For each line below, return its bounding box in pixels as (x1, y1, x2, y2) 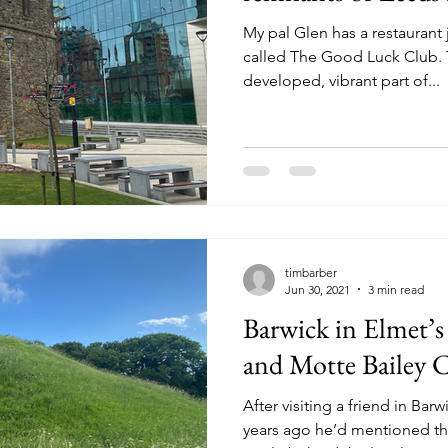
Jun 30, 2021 (285, 281, 350, 297)
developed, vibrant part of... (243, 71, 440, 90)
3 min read (368, 281, 424, 297)
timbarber (285, 264, 337, 280)
